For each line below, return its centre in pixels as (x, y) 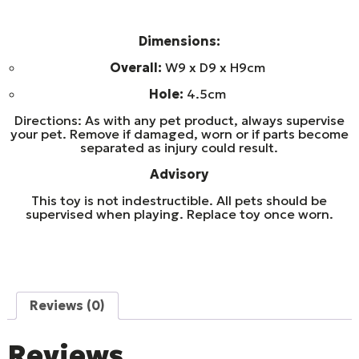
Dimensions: (179, 40)
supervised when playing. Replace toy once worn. (179, 214)
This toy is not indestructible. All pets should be (179, 200)
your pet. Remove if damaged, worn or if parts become (179, 133)
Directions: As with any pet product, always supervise (179, 120)
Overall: (137, 67)
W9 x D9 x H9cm (215, 67)
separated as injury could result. (179, 147)
